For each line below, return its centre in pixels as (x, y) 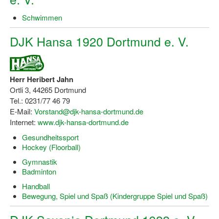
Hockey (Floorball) (51, 147)
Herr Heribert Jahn (42, 79)
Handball (36, 186)
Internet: (24, 122)
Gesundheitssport (50, 137)
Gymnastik (40, 162)
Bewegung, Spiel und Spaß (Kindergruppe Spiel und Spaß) (115, 196)
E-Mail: (22, 111)
